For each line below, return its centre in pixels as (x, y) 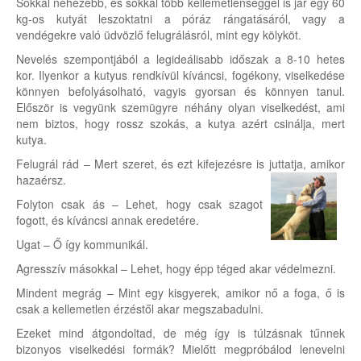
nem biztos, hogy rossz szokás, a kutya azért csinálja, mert (180, 123)
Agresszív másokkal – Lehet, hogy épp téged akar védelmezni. (176, 268)
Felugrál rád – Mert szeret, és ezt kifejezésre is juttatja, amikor (180, 164)
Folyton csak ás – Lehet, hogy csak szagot (140, 204)
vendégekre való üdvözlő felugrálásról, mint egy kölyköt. (159, 35)
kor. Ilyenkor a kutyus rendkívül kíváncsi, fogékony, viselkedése (180, 75)
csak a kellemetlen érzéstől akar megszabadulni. (140, 309)
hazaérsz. (41, 180)
